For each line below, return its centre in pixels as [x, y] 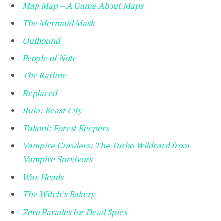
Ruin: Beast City [52, 110]
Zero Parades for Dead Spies [74, 212]
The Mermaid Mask [58, 23]
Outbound [41, 40]
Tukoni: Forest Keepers [65, 128]
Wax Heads [43, 177]
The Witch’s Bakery [59, 194]
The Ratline [44, 75]
